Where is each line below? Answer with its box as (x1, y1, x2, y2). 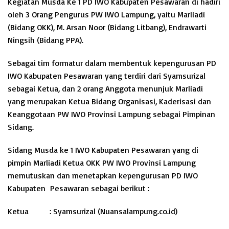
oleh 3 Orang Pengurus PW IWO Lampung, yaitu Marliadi (8, 9, 205, 19)
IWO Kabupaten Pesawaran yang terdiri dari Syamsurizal (8, 71, 205, 81)
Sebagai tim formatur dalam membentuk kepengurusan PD (8, 58, 216, 68)
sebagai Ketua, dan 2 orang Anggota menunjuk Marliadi (8, 83, 203, 94)
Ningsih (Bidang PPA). (8, 35, 83, 45)
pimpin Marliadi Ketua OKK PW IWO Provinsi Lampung (8, 157, 198, 168)
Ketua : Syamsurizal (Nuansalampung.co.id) (8, 206, 177, 216)
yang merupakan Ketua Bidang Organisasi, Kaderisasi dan (8, 96, 211, 106)
